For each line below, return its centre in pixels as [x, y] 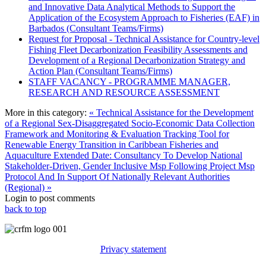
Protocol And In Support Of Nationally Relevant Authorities [117, 176]
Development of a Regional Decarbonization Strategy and [137, 60]
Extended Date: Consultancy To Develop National [148, 155]
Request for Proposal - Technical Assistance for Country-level [144, 39]
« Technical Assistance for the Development [171, 112]
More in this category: [46, 112]
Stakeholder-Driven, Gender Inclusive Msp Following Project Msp [130, 166]
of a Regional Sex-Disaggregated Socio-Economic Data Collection [130, 123]
